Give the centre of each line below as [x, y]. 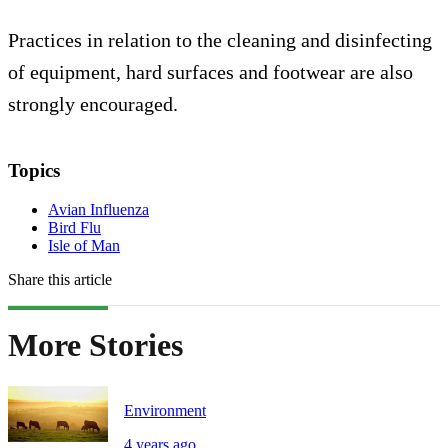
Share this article [60, 279]
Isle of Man [84, 245]
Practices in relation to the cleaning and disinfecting [220, 40]
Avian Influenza [98, 209]
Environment [165, 410]
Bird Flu [74, 227]
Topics [34, 171]
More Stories [95, 345]
